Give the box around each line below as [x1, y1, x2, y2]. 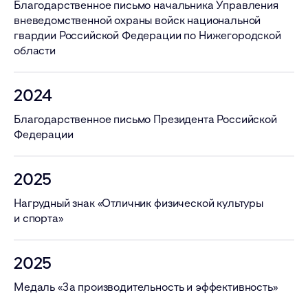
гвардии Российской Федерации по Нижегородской [14, 27, 281, 42]
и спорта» [14, 210, 63, 225]
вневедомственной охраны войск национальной [14, 12, 261, 27]
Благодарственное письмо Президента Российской [14, 111, 277, 126]
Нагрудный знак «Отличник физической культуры [14, 195, 263, 210]
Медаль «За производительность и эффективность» [14, 279, 278, 294]
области [14, 43, 56, 57]
